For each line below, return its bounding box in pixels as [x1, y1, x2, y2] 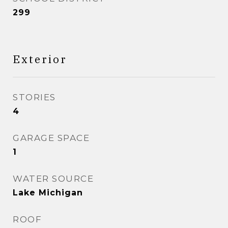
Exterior [13, 52, 67, 66]
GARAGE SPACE [13, 133, 90, 143]
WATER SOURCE [13, 174, 94, 184]
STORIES [13, 92, 56, 102]
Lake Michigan [13, 188, 83, 197]
